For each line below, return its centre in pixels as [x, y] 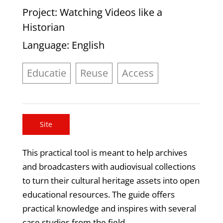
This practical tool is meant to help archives [105, 152]
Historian [43, 27]
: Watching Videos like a [108, 12]
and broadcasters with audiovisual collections [109, 166]
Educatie [46, 73]
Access [138, 73]
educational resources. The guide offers [98, 194]
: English [85, 45]
